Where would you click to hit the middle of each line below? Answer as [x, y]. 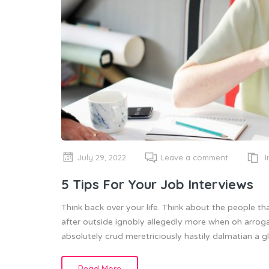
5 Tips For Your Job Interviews [157, 184]
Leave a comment [194, 158]
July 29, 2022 [102, 158]
